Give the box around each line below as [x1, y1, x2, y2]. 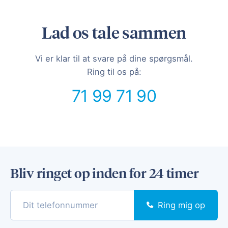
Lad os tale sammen [41, 22, 187, 43]
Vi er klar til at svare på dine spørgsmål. [35, 53, 193, 64]
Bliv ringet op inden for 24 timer [10, 164, 199, 182]
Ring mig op [158, 199, 205, 210]
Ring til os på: [87, 67, 141, 77]
